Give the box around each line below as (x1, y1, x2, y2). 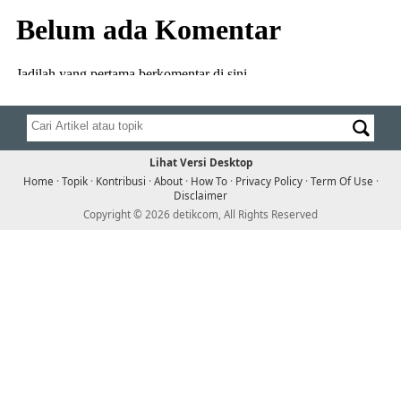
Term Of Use (310, 174, 373, 188)
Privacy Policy (235, 174, 303, 188)
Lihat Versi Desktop (149, 155, 252, 169)
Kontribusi (95, 174, 146, 188)
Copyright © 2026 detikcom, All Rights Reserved (83, 207, 318, 221)
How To (190, 174, 227, 188)
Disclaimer (174, 188, 227, 202)
